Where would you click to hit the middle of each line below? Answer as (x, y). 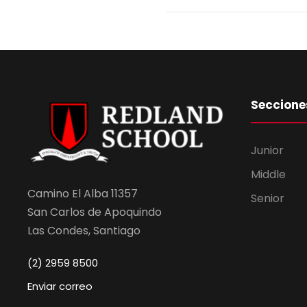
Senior (268, 198)
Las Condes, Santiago (84, 231)
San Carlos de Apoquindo (95, 212)
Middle (268, 174)
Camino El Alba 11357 (83, 194)
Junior (267, 150)
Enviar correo (60, 286)
